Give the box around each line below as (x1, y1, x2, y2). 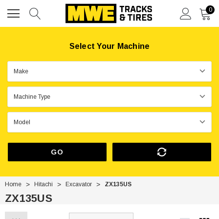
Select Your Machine (69, 42, 150, 50)
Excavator (66, 181, 92, 188)
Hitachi (34, 181, 53, 188)
